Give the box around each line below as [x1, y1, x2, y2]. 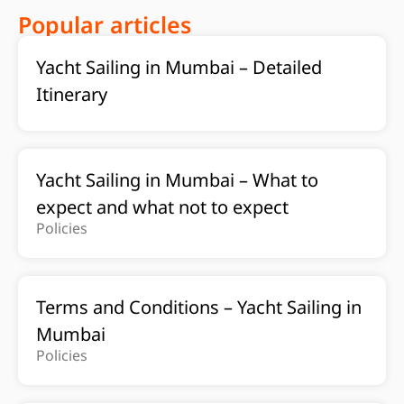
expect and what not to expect [36, 195, 289, 219]
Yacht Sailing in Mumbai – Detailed [36, 55, 322, 79]
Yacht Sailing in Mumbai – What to [36, 168, 318, 192]
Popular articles [18, 9, 191, 40]
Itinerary [36, 82, 107, 106]
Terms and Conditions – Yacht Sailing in [36, 295, 362, 319]
